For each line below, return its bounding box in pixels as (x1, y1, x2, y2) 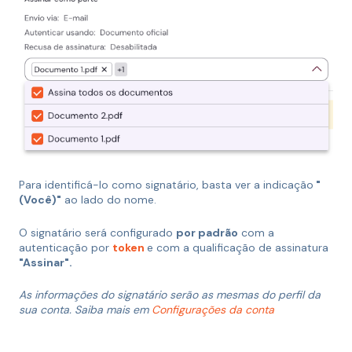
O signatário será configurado (19, 225, 176, 240)
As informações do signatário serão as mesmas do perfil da (19, 287, 321, 302)
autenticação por (19, 240, 112, 255)
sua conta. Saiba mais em (19, 302, 152, 317)
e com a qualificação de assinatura (147, 240, 328, 255)
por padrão (176, 225, 238, 240)
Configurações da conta (152, 302, 274, 317)
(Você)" (19, 192, 61, 207)
